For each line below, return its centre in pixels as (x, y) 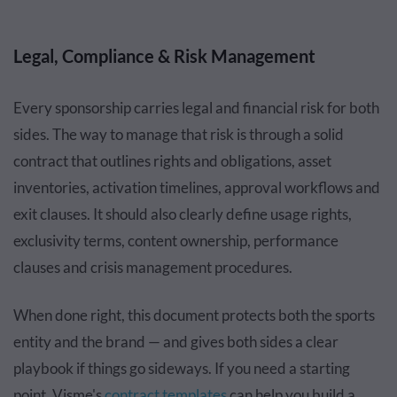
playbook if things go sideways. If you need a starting (182, 368)
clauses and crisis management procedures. (153, 267)
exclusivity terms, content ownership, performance (176, 240)
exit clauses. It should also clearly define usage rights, (183, 214)
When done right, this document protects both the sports (194, 315)
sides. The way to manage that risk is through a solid (179, 134)
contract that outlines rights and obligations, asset (172, 160)
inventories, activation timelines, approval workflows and (197, 187)
